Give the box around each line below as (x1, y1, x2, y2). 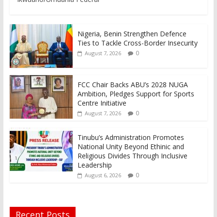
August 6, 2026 (84, 171, 121, 179)
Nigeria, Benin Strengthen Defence (77, 29, 186, 38)
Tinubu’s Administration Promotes (77, 132, 184, 142)
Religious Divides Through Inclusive (77, 151, 187, 160)
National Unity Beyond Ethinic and (77, 141, 184, 151)
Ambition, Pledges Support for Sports (77, 89, 194, 98)
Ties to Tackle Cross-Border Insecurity (77, 38, 198, 47)
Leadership (77, 160, 112, 170)
